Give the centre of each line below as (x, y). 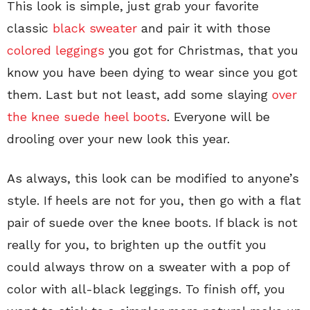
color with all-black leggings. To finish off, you (146, 289)
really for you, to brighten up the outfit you (137, 244)
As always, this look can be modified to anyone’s (153, 178)
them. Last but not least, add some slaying (139, 94)
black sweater (95, 28)
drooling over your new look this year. (118, 138)
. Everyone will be (218, 116)
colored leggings (56, 50)
